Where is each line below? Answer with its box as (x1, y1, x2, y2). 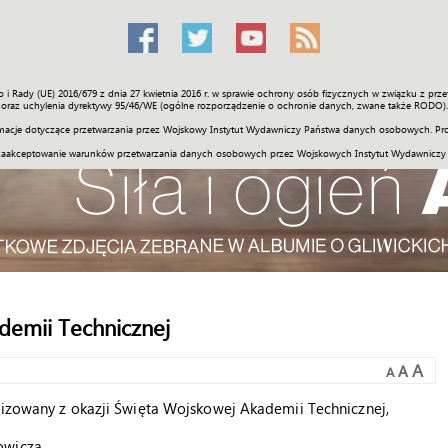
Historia (208, 89, 260, 109)
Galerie (278, 89, 325, 109)
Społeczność (54, 89, 136, 109)
